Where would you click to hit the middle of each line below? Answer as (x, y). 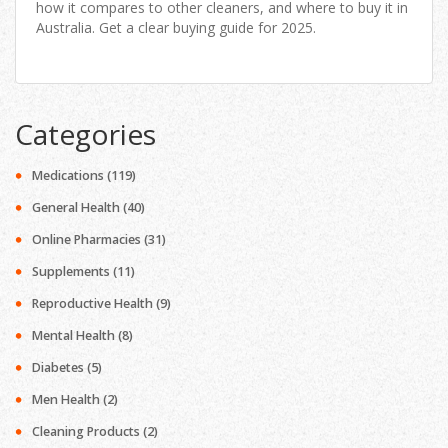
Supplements (72, 272)
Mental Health (75, 336)
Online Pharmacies (88, 240)
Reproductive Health (94, 304)
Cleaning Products (87, 432)
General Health (77, 208)
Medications (69, 176)
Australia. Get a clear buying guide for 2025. (176, 27)
